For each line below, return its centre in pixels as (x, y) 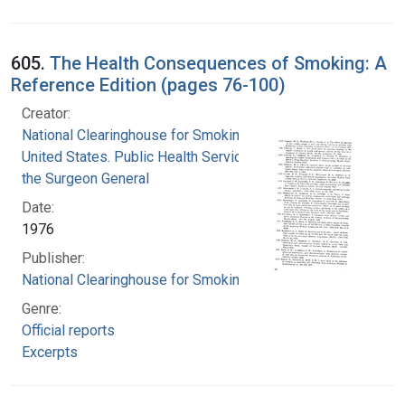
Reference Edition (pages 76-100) (148, 85)
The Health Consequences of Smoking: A (218, 63)
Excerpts (50, 352)
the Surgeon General (85, 178)
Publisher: (53, 258)
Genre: (42, 308)
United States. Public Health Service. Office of (166, 156)
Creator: (46, 113)
